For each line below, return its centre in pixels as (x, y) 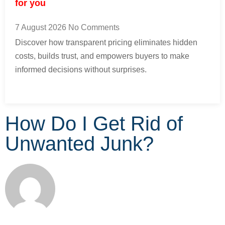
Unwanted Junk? (79, 144)
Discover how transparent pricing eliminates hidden (106, 42)
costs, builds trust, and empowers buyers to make (102, 56)
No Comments (94, 27)
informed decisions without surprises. (81, 69)
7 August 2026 (42, 27)
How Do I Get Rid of (94, 124)
